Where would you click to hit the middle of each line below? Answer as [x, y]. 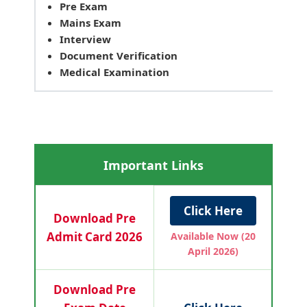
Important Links [153, 165]
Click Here [213, 210]
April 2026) [213, 251]
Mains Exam [90, 23]
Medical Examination [114, 72]
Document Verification [119, 56]
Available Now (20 [213, 236]
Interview [85, 39]
